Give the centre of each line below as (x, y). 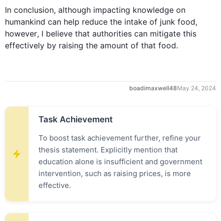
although (74, 10)
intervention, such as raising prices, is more (115, 173)
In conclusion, (32, 10)
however (21, 34)
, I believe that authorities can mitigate (110, 34)
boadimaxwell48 (153, 88)
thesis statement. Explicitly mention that (108, 150)
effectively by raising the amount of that (82, 45)
